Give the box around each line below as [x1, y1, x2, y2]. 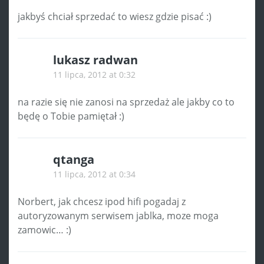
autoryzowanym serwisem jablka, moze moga [18, 209, 219, 222]
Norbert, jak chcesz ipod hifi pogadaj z [18, 194, 186, 208]
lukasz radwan [53, 51, 138, 68]
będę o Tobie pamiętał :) [18, 109, 124, 123]
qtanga [53, 151, 94, 167]
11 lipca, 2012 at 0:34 [53, 168, 136, 180]
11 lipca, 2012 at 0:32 [53, 68, 136, 80]
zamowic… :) [18, 223, 71, 236]
